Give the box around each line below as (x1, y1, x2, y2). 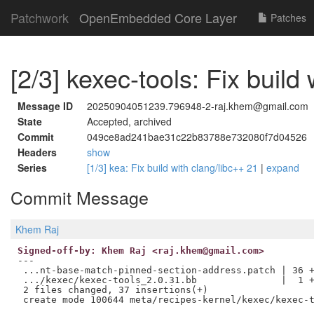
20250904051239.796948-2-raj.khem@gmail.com (87, 99, 308, 113)
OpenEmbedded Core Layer (79, 8, 237, 27)
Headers (18, 145, 57, 159)
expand (266, 161, 299, 175)
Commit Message (11, 184, 149, 210)
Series (18, 161, 47, 175)
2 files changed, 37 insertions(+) (17, 284, 208, 295)
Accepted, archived (87, 114, 172, 128)
